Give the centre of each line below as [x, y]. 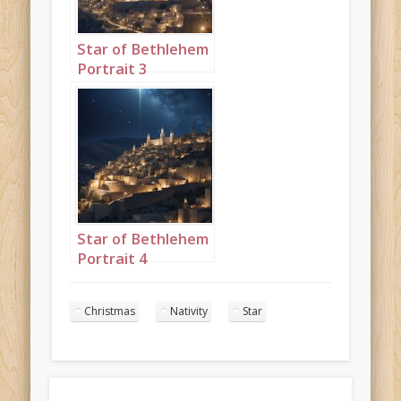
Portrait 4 [112, 259]
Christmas [110, 311]
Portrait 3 [112, 69]
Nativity [189, 311]
